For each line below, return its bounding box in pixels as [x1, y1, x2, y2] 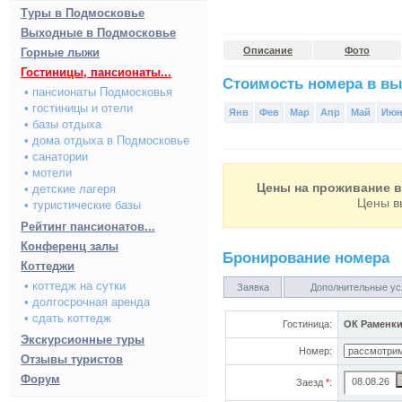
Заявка [236, 282, 269, 293]
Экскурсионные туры [21, 333, 144, 346]
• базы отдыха [24, 118, 101, 131]
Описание [243, 45, 293, 56]
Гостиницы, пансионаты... [21, 66, 171, 79]
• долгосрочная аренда [24, 295, 150, 309]
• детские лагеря [24, 182, 116, 196]
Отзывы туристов [21, 353, 123, 366]
